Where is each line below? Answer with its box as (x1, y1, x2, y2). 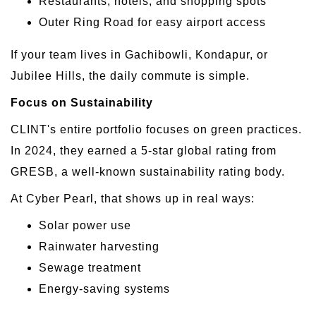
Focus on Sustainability (11, 96, 153, 109)
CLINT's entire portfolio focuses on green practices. (11, 123, 302, 135)
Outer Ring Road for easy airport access (39, 16, 266, 28)
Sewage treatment (39, 261, 141, 274)
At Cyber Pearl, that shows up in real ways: (11, 192, 255, 205)
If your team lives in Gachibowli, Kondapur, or (11, 48, 268, 61)
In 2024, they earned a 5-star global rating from (11, 144, 276, 157)
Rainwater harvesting (39, 240, 159, 253)
